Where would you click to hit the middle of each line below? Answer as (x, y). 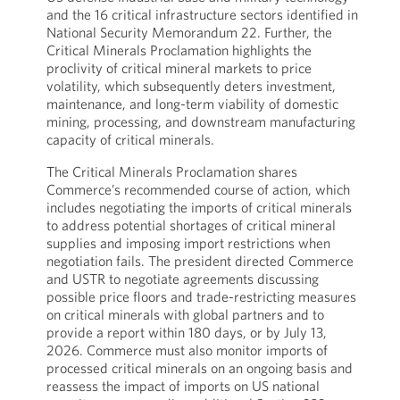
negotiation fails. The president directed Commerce (200, 261)
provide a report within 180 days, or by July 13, (186, 332)
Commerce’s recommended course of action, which (198, 189)
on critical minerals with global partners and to (185, 314)
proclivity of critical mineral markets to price (179, 68)
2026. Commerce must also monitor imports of (187, 350)
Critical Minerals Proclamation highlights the (179, 50)
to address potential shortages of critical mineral (191, 225)
